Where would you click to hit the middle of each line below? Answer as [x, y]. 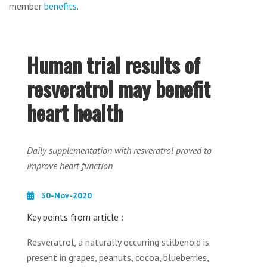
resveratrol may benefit [119, 89]
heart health [75, 112]
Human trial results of [114, 65]
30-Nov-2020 [65, 195]
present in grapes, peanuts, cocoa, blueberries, [118, 257]
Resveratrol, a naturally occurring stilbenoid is [118, 242]
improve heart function [70, 166]
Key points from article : [75, 217]
